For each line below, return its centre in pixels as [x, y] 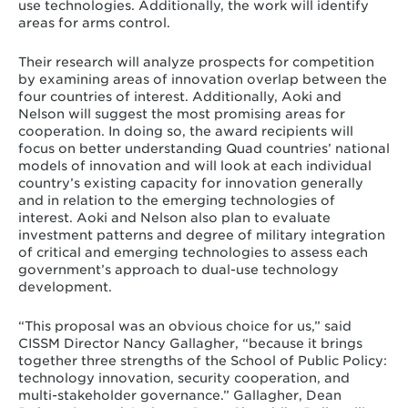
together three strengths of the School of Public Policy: [202, 360]
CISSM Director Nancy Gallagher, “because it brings [190, 343]
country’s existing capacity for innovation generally [190, 183]
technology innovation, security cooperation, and [184, 377]
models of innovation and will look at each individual [194, 165]
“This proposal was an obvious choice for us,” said [184, 326]
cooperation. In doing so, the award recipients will [185, 131]
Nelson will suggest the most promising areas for [181, 113]
